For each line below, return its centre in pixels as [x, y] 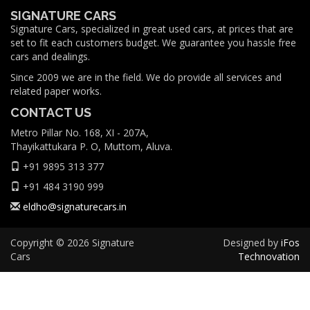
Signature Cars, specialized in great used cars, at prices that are [152, 29]
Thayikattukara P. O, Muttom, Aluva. [91, 147]
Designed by [252, 243]
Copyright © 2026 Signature [72, 243]
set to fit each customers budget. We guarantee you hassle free [153, 43]
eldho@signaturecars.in [75, 207]
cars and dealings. [50, 57]
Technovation [269, 257]
